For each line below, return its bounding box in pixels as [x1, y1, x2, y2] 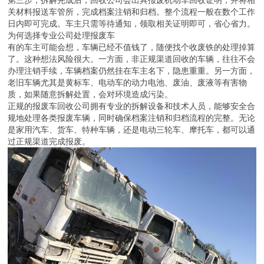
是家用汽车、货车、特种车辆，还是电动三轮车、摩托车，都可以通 [8, 124, 256, 134]
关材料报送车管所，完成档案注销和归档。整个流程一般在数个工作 [8, 6, 256, 16]
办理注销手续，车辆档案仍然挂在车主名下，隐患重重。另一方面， [8, 65, 256, 75]
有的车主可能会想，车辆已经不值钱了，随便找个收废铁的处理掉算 [8, 42, 256, 52]
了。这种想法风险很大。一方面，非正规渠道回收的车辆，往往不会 [8, 54, 256, 64]
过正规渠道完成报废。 [8, 136, 91, 146]
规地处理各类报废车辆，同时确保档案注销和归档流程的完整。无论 [8, 113, 256, 123]
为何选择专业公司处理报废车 [8, 30, 115, 40]
